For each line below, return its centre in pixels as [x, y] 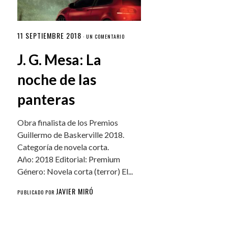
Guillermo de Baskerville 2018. [71, 134]
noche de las [57, 79]
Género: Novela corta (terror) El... [75, 171]
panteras [46, 99]
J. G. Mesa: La [60, 59]
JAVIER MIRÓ [75, 191]
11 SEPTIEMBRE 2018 [50, 35]
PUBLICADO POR [37, 192]
